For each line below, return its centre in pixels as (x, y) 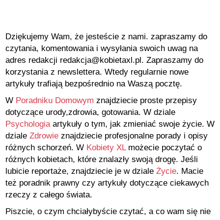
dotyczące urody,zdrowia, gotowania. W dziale (90, 112)
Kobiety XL (106, 148)
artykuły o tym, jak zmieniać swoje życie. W (132, 124)
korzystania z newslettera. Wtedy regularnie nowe (97, 72)
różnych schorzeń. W (46, 148)
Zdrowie (44, 136)
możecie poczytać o (164, 148)
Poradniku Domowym (55, 101)
